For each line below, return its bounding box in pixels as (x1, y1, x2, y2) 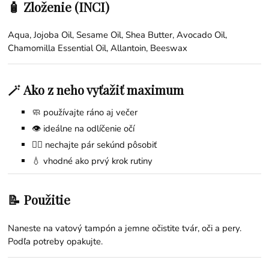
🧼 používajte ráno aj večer (32, 106, 138, 119)
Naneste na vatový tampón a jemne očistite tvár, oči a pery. (8, 222, 242, 235)
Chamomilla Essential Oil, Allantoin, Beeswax (8, 42, 188, 55)
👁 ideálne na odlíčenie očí (32, 122, 135, 135)
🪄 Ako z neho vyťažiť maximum (8, 81, 184, 98)
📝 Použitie (8, 191, 71, 208)
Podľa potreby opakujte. (8, 235, 103, 248)
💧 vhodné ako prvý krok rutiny (32, 155, 153, 168)
